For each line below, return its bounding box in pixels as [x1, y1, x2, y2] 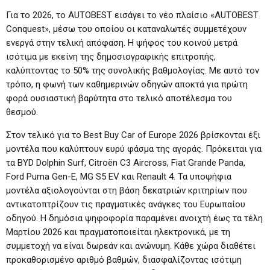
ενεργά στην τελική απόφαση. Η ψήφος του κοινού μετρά [6, 37, 237, 48]
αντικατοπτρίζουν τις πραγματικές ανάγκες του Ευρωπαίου [6, 198, 245, 210]
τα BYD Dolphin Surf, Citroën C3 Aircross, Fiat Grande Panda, [6, 157, 245, 168]
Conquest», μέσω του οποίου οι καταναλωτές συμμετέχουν [6, 23, 246, 34]
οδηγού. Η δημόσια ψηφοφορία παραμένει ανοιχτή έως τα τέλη [6, 212, 263, 224]
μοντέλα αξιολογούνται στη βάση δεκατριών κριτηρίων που [6, 184, 247, 196]
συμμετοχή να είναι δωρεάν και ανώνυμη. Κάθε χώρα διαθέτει [6, 240, 256, 251]
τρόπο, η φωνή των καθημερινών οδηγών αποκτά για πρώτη [6, 78, 248, 90]
